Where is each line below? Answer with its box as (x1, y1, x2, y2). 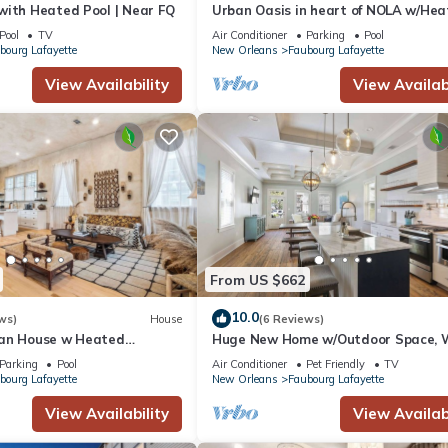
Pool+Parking (212, 19, 298, 36)
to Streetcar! (212, 349, 298, 366)
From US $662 (210, 270, 305, 289)
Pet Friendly (306, 357, 365, 372)
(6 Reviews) (259, 311, 324, 326)
